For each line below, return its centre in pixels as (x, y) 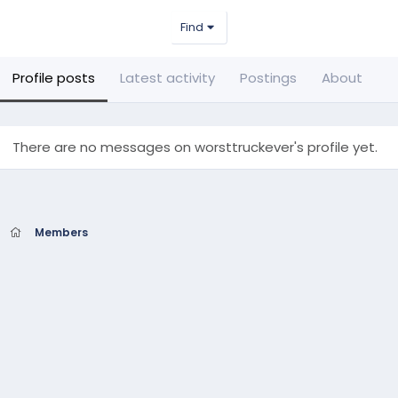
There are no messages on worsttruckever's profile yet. (195, 147)
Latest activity (167, 78)
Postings (268, 78)
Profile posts (54, 78)
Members (62, 232)
